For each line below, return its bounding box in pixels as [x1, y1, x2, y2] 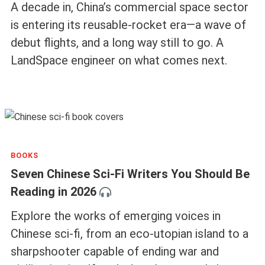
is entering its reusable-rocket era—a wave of [10, 18, 246, 33]
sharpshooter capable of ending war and [10, 244, 219, 258]
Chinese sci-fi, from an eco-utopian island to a [10, 226, 248, 241]
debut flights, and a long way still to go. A [10, 35, 224, 50]
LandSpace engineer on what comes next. [10, 53, 227, 68]
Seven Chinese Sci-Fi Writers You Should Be [10, 167, 250, 182]
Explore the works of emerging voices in [10, 208, 221, 223]
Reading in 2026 [10, 185, 96, 199]
